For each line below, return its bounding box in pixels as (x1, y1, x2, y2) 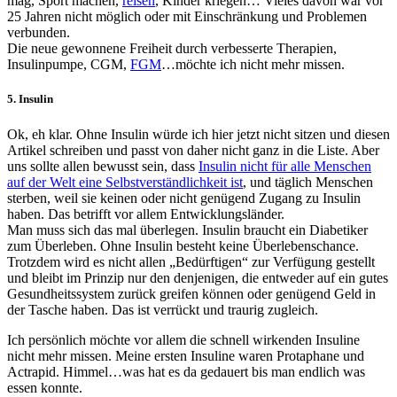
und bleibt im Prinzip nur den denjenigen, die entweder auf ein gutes (7, 269, 388, 285)
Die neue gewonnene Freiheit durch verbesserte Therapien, (7, 41, 337, 57)
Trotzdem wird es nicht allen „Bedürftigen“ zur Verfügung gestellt (7, 253, 375, 269)
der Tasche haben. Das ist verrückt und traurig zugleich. (7, 301, 318, 317)
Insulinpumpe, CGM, (7, 57, 130, 73)
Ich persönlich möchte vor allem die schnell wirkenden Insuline (7, 331, 360, 347)
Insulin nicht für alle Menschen (198, 158, 371, 174)
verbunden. (7, 25, 70, 41)
